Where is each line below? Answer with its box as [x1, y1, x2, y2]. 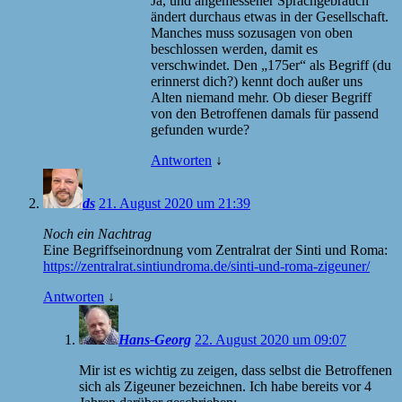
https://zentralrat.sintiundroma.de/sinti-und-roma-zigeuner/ [43, 258, 370, 274]
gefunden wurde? [151, 121, 249, 137]
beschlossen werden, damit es [151, 40, 318, 57]
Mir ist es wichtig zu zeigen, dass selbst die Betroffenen [79, 362, 392, 378]
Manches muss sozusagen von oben [151, 24, 353, 40]
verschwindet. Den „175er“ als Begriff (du [151, 57, 391, 73]
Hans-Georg [118, 331, 191, 347]
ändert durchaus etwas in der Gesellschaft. [151, 8, 389, 24]
